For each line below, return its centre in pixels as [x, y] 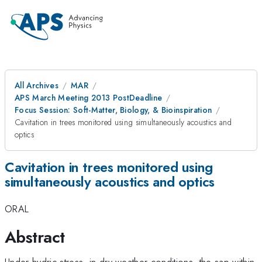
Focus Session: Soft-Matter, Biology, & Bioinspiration [113, 110]
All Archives [37, 85]
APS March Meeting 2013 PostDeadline [89, 98]
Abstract [35, 237]
